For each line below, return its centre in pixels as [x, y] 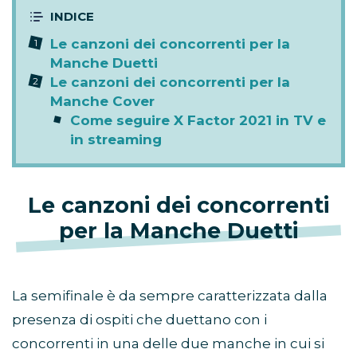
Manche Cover [102, 102]
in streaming [116, 140]
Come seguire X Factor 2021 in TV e [198, 121]
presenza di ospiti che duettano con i [139, 320]
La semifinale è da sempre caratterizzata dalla [170, 296]
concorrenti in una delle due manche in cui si [168, 344]
